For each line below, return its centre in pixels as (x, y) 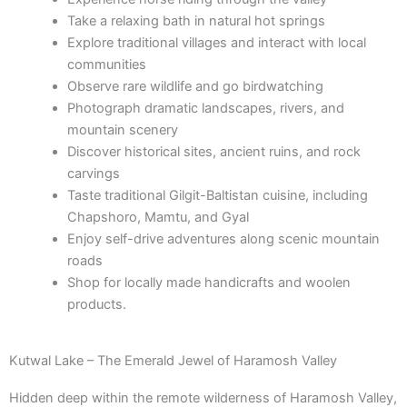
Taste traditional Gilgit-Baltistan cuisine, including (217, 195)
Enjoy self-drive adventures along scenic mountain (223, 238)
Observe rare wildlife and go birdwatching (195, 86)
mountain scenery (122, 129)
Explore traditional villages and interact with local (216, 42)
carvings (93, 173)
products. (96, 304)
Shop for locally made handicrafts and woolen (208, 282)
